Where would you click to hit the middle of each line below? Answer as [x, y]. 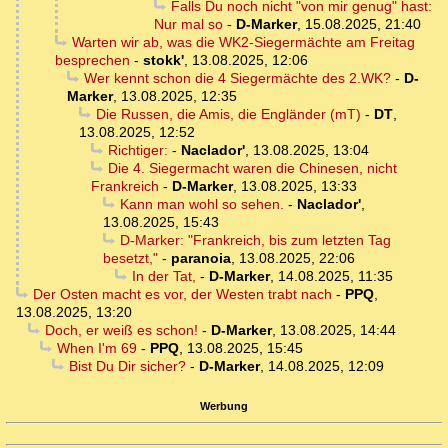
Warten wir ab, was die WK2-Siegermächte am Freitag [243, 42]
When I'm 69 [96, 348]
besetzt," [130, 258]
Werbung [224, 405]
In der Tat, [163, 276]
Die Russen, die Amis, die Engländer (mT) [228, 114]
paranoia [201, 258]
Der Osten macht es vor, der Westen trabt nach [182, 294]
